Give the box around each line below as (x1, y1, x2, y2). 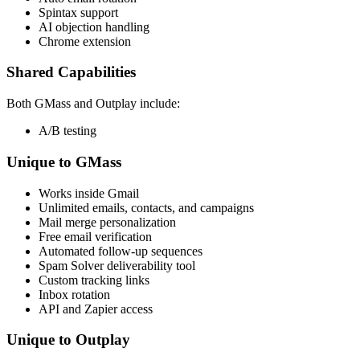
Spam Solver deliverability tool (39, 258, 195, 272)
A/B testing (39, 124, 96, 138)
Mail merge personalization (39, 215, 176, 229)
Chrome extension (39, 34, 131, 48)
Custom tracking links (39, 272, 149, 287)
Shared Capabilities (6, 63, 136, 81)
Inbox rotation (39, 287, 110, 301)
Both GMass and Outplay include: (6, 96, 180, 111)
